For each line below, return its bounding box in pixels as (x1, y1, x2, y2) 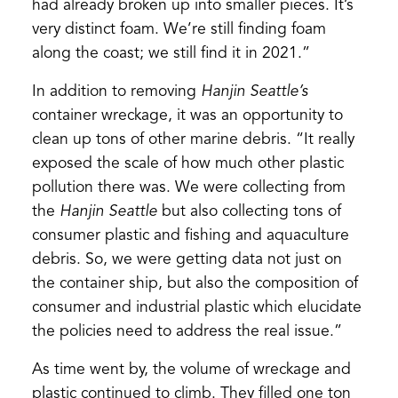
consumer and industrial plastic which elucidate (31, 299, 362, 315)
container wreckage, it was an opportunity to (31, 107, 343, 123)
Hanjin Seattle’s (200, 84, 308, 99)
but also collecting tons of (156, 203, 341, 219)
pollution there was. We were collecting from (31, 179, 346, 195)
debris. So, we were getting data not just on (31, 251, 342, 267)
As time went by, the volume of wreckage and (31, 362, 351, 378)
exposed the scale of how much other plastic (31, 155, 344, 171)
